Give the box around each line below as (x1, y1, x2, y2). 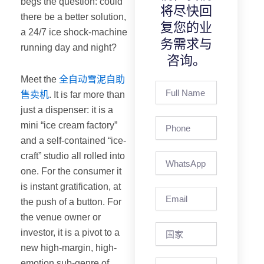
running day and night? (21, 42, 117, 53)
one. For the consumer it (21, 166, 121, 177)
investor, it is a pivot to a (21, 227, 120, 238)
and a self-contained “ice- (21, 136, 126, 146)
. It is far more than (49, 90, 125, 100)
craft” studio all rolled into (21, 151, 125, 161)
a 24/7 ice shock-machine (21, 27, 127, 38)
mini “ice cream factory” (21, 120, 117, 131)
